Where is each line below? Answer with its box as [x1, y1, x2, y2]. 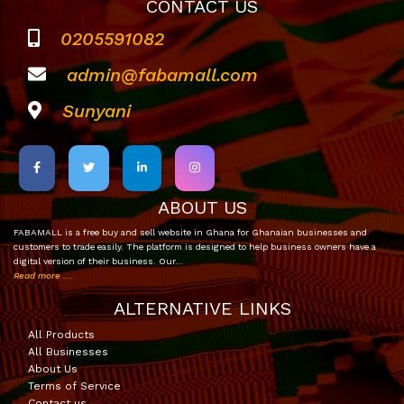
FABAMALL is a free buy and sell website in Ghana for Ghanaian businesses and [14, 226, 367, 237]
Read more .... [14, 270, 74, 280]
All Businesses [28, 344, 108, 358]
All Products [28, 327, 95, 341]
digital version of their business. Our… [14, 255, 183, 266]
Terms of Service [28, 379, 121, 392]
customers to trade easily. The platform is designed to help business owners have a [14, 241, 376, 252]
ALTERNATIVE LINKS [113, 297, 291, 319]
